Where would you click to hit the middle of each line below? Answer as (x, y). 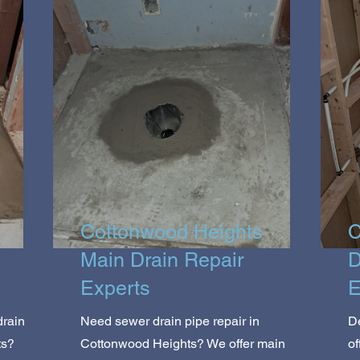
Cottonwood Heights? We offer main (183, 343)
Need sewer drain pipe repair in (170, 321)
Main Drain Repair (162, 260)
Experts (115, 288)
